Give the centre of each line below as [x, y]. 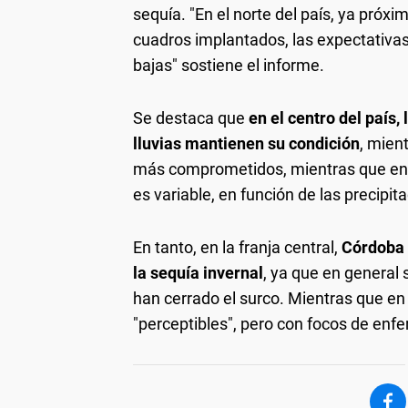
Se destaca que [191, 118]
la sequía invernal [198, 273]
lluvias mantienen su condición [246, 144]
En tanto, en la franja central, [237, 248]
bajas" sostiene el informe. [229, 66]
